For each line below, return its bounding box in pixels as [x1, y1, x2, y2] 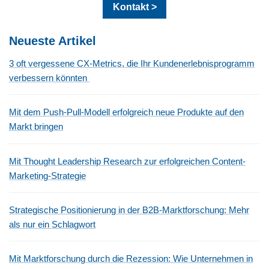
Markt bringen [9, 122, 63, 132]
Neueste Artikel [9, 34, 96, 47]
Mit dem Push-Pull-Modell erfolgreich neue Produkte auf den [9, 107, 244, 118]
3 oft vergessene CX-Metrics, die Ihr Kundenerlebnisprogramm [9, 59, 255, 69]
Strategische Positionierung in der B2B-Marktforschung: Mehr [9, 205, 249, 215]
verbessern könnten [9, 73, 89, 83]
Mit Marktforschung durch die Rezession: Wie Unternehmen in [9, 254, 253, 264]
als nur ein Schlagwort [9, 219, 95, 229]
